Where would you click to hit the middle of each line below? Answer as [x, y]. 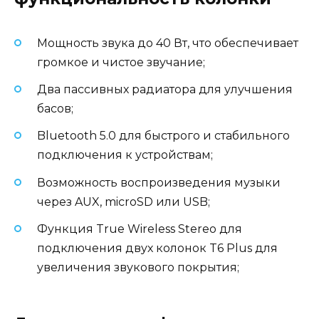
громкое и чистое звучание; [121, 62]
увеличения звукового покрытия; [138, 267]
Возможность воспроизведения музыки [159, 182]
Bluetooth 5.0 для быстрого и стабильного [163, 136]
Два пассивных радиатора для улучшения [165, 90]
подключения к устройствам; [125, 155]
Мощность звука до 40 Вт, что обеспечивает [168, 43]
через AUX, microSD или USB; [124, 202]
